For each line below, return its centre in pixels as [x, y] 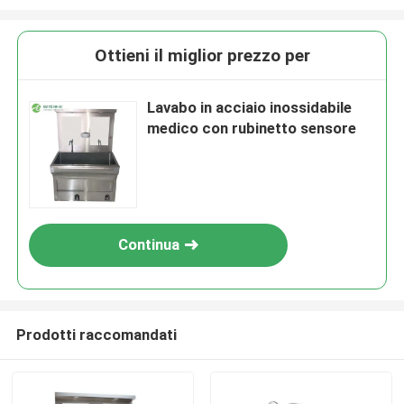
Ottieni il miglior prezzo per [202, 56]
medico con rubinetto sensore [252, 129]
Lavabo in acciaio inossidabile [250, 108]
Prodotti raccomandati [96, 334]
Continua [149, 245]
